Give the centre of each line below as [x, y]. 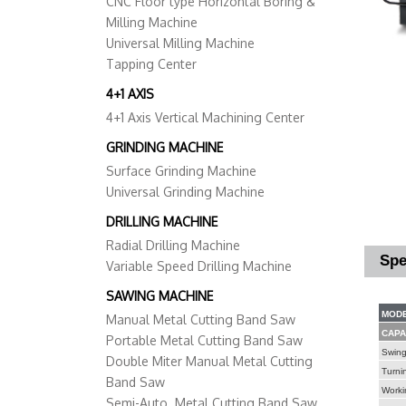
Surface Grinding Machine [181, 171]
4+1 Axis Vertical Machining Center [205, 118]
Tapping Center [151, 64]
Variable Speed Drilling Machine [199, 266]
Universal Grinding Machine [185, 192]
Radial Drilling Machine [173, 246]
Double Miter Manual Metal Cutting [209, 362]
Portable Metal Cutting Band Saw [204, 341]
